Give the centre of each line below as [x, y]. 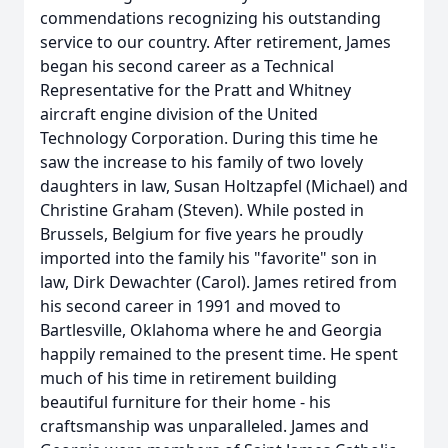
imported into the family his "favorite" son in [208, 258]
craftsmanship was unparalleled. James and [204, 426]
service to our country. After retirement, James [215, 42]
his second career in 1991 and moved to [190, 306]
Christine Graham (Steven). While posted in [202, 210]
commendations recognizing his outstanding [210, 18]
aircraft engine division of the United [179, 114]
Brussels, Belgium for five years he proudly [201, 234]
